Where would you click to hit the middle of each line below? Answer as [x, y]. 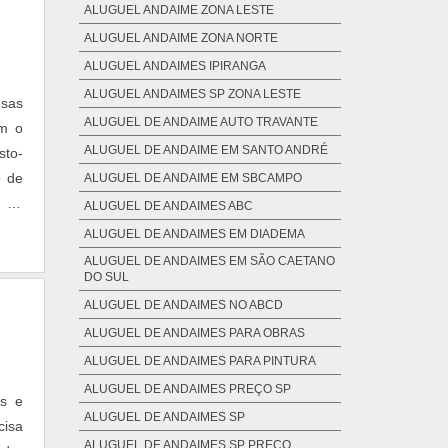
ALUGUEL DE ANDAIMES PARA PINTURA [199, 361]
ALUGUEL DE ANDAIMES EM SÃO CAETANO [209, 261]
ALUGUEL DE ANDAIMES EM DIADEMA [194, 234]
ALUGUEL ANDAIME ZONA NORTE [180, 38]
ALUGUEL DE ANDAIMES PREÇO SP [187, 389]
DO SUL [106, 277]
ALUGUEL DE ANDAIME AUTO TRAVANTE [200, 122]
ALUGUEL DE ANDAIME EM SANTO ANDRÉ [205, 150]
